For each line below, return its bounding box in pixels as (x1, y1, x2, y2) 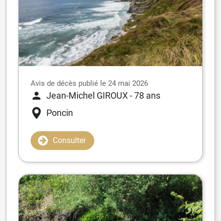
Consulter (53, 136, 86, 146)
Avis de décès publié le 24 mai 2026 (31, 79, 148, 88)
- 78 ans (130, 90, 160, 101)
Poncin (46, 108, 73, 118)
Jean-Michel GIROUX (46, 90, 128, 101)
